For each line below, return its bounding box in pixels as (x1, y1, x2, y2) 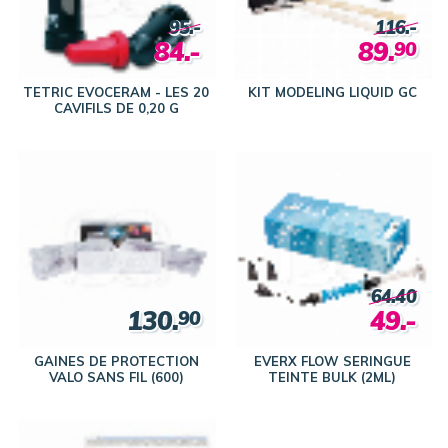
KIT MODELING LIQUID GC (247, 84, 417, 101)
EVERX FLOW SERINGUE (253, 353, 411, 370)
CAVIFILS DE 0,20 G (53, 100, 179, 117)
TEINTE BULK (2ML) (268, 369, 396, 386)
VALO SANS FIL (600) (48, 369, 184, 386)
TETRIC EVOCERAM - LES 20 (23, 84, 209, 101)
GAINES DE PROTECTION (33, 353, 199, 370)
